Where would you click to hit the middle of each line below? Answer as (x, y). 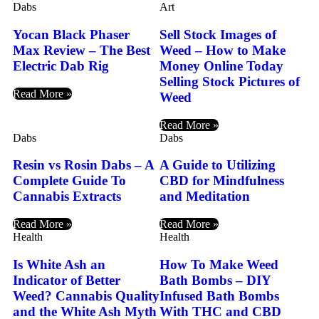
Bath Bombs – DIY (215, 280)
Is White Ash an (59, 264)
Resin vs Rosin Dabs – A (83, 165)
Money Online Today (221, 66)
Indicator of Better (67, 280)
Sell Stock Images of (218, 34)
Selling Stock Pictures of (230, 81)
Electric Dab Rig (61, 66)
